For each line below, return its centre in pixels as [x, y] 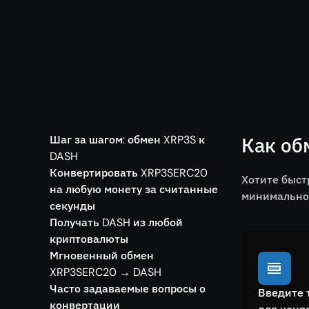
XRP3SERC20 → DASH [106, 272]
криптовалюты [89, 239]
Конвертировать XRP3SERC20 [129, 173]
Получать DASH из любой [116, 222]
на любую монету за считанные [134, 189]
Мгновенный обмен [102, 256]
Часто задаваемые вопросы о [128, 289]
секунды [72, 206]
